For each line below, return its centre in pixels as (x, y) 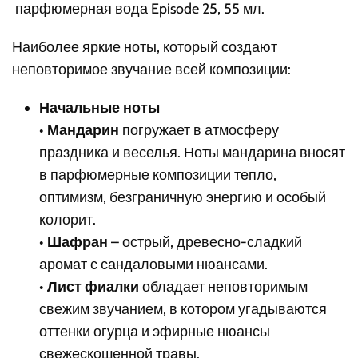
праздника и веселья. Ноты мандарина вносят (193, 152)
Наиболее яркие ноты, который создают (145, 47)
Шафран (78, 242)
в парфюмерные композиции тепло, (158, 175)
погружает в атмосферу (199, 130)
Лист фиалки (93, 286)
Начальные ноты (100, 107)
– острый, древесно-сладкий (205, 242)
